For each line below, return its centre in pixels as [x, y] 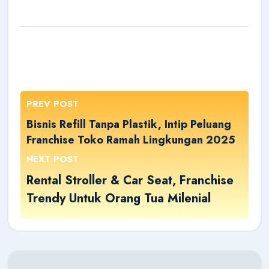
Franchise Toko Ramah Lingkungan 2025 [131, 140]
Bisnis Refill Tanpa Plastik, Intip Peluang [129, 124]
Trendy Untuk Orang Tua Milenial [119, 198]
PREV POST [53, 104]
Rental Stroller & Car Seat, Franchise [130, 180]
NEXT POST [53, 159]
